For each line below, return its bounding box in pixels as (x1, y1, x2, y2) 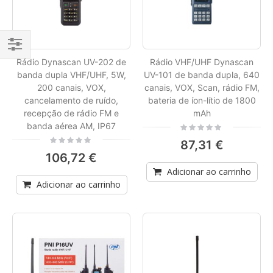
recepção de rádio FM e (24, 107, 119, 118)
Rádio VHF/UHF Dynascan (150, 56, 253, 67)
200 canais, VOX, (37, 82, 106, 93)
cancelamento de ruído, (24, 94, 118, 105)
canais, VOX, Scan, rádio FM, (144, 82, 260, 93)
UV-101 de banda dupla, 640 (144, 69, 260, 80)
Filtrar (6, 54, 33, 67)
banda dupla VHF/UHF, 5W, (16, 69, 126, 80)
